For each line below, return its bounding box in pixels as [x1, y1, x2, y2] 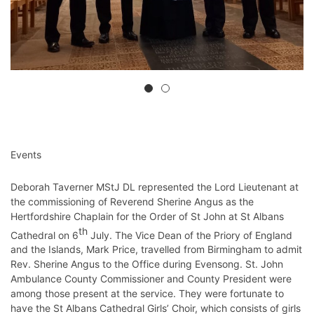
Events [11, 148, 41, 161]
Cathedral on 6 [11, 228, 78, 241]
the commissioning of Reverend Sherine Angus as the [11, 195, 254, 207]
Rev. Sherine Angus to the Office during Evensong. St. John [11, 258, 283, 271]
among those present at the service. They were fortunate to [11, 287, 284, 300]
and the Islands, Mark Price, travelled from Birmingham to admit [11, 243, 302, 256]
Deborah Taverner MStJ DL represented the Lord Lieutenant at [11, 180, 299, 193]
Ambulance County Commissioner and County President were [11, 273, 292, 285]
